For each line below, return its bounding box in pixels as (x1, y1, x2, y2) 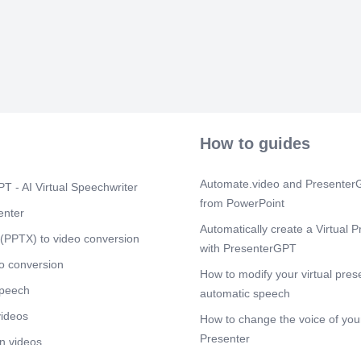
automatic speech (200, 287, 290, 301)
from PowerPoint (200, 197, 284, 210)
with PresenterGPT (200, 242, 297, 255)
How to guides (200, 135, 310, 153)
